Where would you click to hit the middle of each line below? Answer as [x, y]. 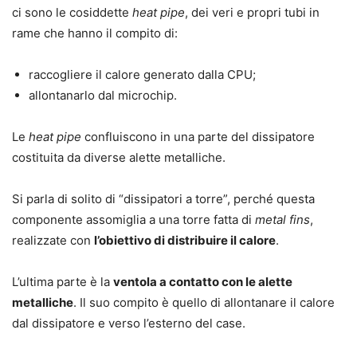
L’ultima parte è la [63, 282]
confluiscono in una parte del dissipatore [198, 137]
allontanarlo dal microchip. [103, 96]
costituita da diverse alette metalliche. [119, 158]
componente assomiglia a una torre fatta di [133, 220]
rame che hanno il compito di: [95, 33]
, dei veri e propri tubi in [252, 13]
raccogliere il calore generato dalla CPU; [142, 75]
